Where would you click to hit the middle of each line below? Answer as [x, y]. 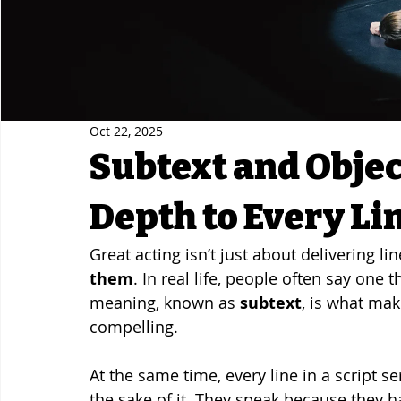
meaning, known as [165, 302]
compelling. [134, 326]
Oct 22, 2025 [126, 132]
